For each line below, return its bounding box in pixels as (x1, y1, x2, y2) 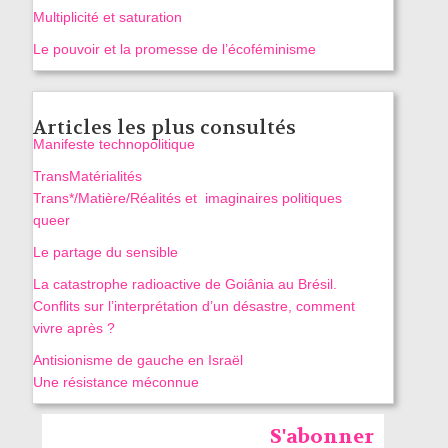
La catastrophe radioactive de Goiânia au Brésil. (32, 276, 337, 293)
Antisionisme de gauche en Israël (32, 352, 243, 369)
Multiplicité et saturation (32, 9, 182, 26)
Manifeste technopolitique (32, 136, 195, 153)
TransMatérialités (32, 168, 142, 185)
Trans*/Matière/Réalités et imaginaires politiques (32, 190, 342, 207)
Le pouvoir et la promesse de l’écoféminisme (32, 41, 316, 58)
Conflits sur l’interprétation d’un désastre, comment (32, 298, 355, 315)
